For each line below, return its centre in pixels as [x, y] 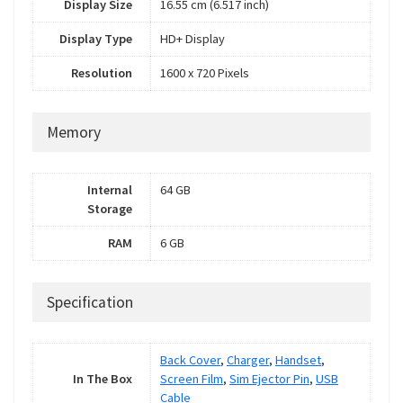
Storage [110, 209]
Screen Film [192, 379]
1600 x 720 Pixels [205, 73]
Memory [74, 132]
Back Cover [190, 360]
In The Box [103, 379]
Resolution [102, 73]
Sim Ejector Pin [269, 379]
